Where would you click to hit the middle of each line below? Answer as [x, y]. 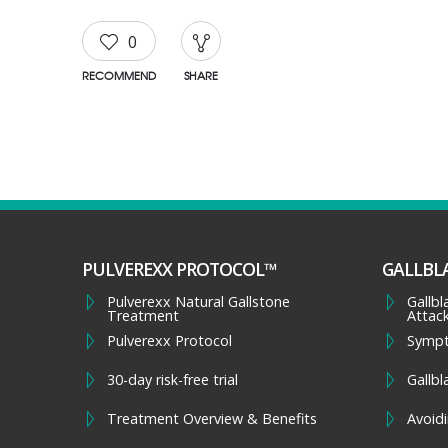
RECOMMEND [119, 75]
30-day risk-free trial [172, 379]
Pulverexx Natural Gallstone [198, 301]
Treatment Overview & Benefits [212, 418]
